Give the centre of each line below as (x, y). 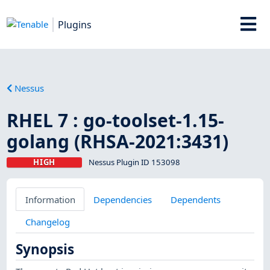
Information (50, 199)
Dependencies (123, 199)
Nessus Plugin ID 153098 (134, 162)
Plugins (75, 24)
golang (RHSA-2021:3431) (118, 141)
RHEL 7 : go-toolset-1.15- (116, 120)
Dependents (195, 199)
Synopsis (45, 250)
